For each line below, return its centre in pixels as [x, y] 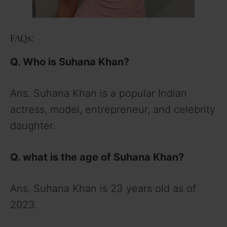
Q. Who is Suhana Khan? [70, 62]
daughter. [33, 126]
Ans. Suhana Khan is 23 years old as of [103, 189]
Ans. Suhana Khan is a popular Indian [99, 93]
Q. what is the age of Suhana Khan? [97, 157]
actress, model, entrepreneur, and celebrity [113, 110]
